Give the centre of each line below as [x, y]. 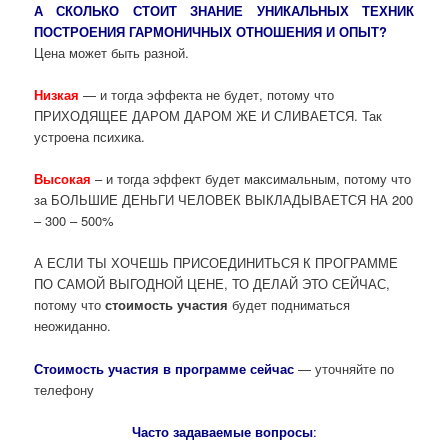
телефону [64, 389]
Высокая [63, 179]
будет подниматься [289, 305]
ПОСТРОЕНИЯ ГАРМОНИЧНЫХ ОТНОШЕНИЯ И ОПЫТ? [211, 32]
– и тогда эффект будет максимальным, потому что [251, 179]
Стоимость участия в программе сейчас [164, 368]
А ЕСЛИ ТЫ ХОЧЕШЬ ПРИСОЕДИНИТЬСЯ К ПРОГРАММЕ [216, 263]
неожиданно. [73, 326]
